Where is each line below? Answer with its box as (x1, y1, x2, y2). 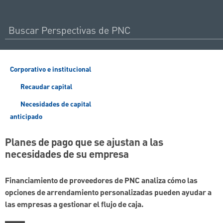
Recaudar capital (18, 82, 72, 93)
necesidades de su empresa (5, 147, 129, 163)
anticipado (10, 111, 42, 122)
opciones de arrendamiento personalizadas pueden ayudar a (5, 187, 212, 200)
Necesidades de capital (18, 99, 91, 110)
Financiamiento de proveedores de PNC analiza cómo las (5, 175, 198, 188)
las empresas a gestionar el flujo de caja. (5, 199, 143, 212)
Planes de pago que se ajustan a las (5, 135, 163, 151)
